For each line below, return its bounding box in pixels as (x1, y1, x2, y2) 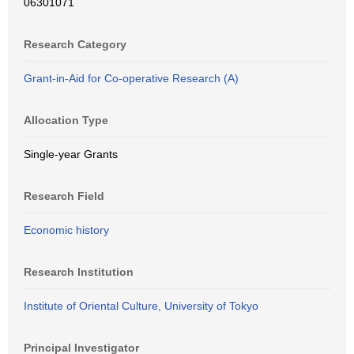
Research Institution (24, 265, 134, 278)
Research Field (24, 190, 104, 202)
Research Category (24, 38, 126, 51)
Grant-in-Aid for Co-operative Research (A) (24, 72, 239, 85)
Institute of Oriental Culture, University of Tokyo (24, 299, 258, 312)
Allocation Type (24, 114, 108, 126)
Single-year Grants (24, 148, 118, 160)
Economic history (24, 224, 109, 236)
